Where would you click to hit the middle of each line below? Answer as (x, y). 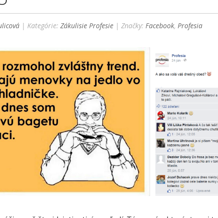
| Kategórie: (40, 26)
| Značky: (130, 26)
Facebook (160, 26)
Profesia (190, 26)
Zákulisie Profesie (87, 26)
